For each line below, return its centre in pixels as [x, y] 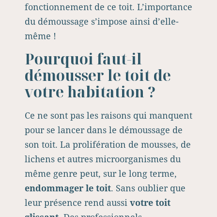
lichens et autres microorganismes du [103, 159]
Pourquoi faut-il [83, 59]
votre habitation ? [90, 92]
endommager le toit [68, 188]
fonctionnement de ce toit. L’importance [108, 7]
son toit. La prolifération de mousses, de [108, 144]
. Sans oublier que [148, 188]
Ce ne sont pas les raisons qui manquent [108, 115]
